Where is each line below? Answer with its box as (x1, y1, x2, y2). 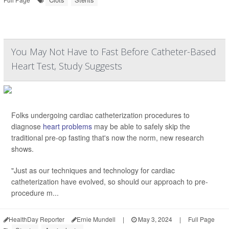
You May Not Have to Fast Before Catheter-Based (11, 45, 216, 58)
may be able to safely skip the (92, 121, 190, 132)
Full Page (188, 215, 215, 224)
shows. (11, 144, 34, 154)
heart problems (43, 121, 92, 132)
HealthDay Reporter (9, 215, 64, 224)
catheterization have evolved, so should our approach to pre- (11, 176, 208, 187)
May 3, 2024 (136, 215, 172, 224)
